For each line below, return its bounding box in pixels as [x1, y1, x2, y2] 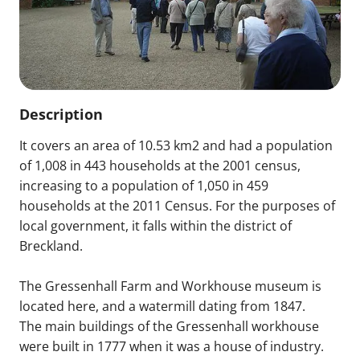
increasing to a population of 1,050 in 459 [19, 176, 268, 194]
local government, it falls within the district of [19, 216, 292, 235]
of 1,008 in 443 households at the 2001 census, [19, 156, 301, 174]
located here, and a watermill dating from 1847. [19, 297, 305, 315]
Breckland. [19, 236, 83, 255]
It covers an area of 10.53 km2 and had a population [19, 136, 333, 154]
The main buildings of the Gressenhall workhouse [19, 317, 319, 335]
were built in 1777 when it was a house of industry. [19, 337, 324, 355]
